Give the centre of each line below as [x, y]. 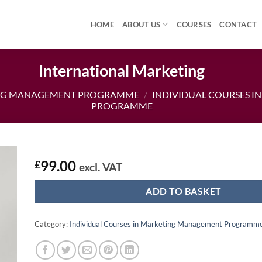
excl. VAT [101, 167]
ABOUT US [142, 24]
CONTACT [238, 24]
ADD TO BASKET [184, 191]
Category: [52, 224]
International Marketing [122, 70]
